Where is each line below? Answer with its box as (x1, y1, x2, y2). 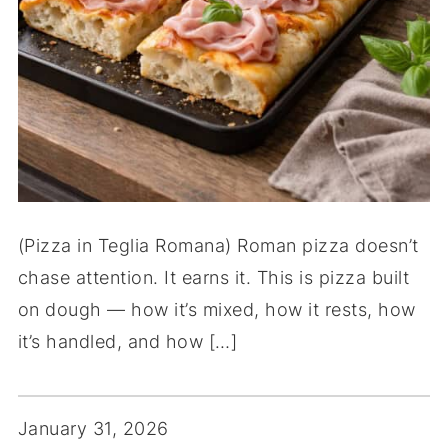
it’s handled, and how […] (17, 330, 238, 352)
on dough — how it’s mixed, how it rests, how (17, 298, 416, 320)
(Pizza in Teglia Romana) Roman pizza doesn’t (17, 234, 419, 256)
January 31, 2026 (17, 417, 169, 439)
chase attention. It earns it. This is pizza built (17, 266, 410, 288)
